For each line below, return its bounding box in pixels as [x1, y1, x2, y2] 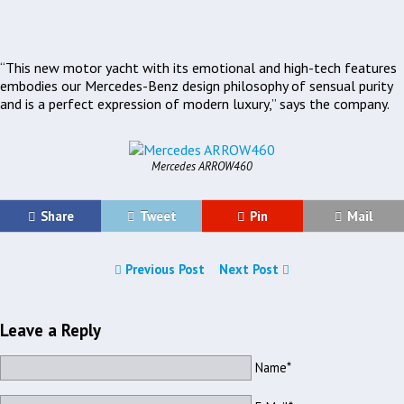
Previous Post [122, 260, 208, 278]
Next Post [219, 260, 282, 278]
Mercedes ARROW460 [151, 159, 252, 175]
